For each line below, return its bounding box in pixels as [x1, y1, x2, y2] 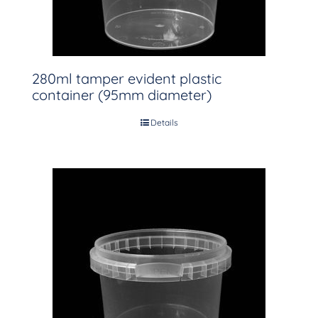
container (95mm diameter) [32, 86, 212, 104]
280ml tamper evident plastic [32, 70, 221, 87]
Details [150, 117, 178, 128]
